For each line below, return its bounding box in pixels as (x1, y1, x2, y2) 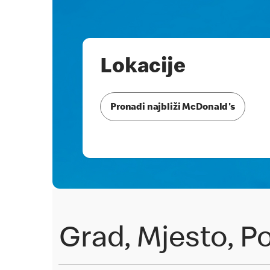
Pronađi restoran (52, 186, 202, 206)
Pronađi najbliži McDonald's (110, 102, 235, 113)
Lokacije (100, 57, 186, 80)
